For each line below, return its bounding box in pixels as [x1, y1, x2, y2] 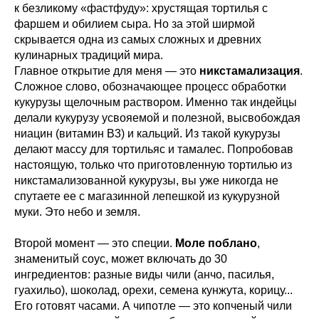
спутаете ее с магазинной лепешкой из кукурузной [14, 189, 280, 202]
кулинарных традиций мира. [14, 48, 163, 61]
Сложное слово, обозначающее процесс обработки [14, 80, 286, 93]
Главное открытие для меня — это [14, 64, 199, 77]
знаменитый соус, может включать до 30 [14, 252, 227, 265]
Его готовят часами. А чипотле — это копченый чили [14, 299, 292, 312]
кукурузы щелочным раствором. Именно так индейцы [14, 95, 297, 108]
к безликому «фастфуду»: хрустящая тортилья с [14, 1, 268, 14]
